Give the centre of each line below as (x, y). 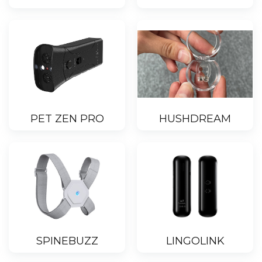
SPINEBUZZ (67, 241)
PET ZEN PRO (67, 119)
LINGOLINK (195, 241)
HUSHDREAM (195, 119)
